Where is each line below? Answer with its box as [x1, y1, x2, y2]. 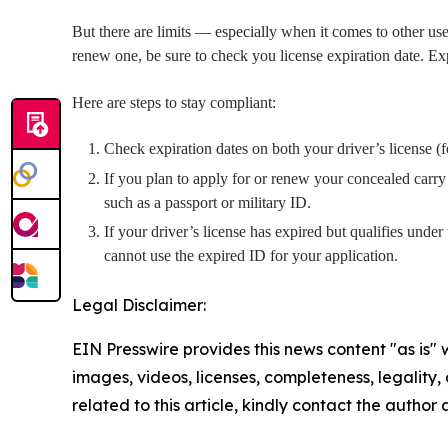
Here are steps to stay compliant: [72, 93, 276, 111]
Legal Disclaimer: [72, 294, 206, 315]
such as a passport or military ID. [104, 193, 315, 211]
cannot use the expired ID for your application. [104, 247, 398, 265]
